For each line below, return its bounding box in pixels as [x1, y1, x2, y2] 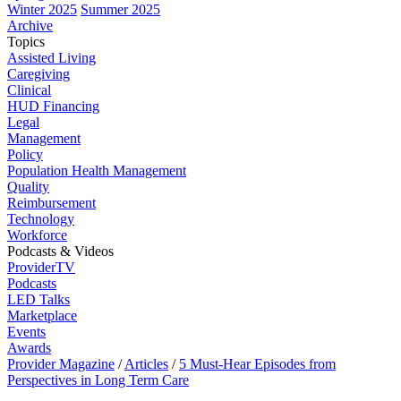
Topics [7, 34, 45, 49]
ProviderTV [7, 260, 75, 275]
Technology [7, 211, 74, 226]
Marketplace [7, 308, 77, 323]
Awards [7, 340, 51, 355]
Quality [7, 179, 49, 194]
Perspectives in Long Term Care [7, 372, 189, 388]
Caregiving [7, 66, 70, 81]
